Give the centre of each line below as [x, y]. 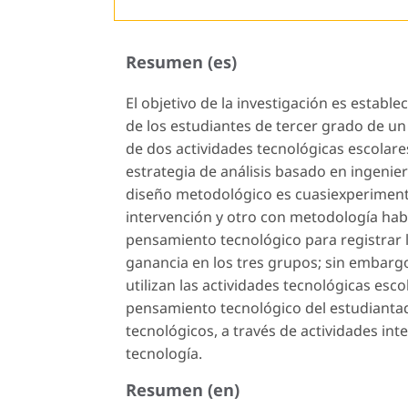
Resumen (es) [181, 61]
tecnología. [164, 353]
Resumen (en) [183, 389]
